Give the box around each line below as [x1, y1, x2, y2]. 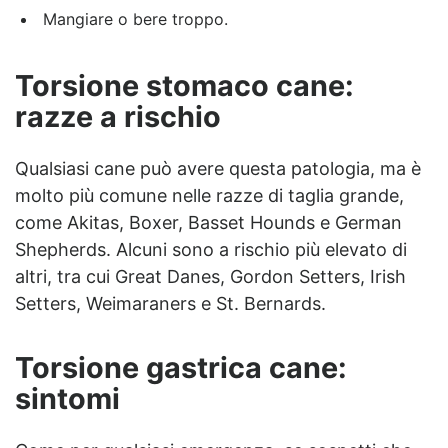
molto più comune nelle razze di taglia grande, [15, 185, 404, 207]
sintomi [15, 380, 120, 416]
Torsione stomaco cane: [15, 68, 354, 104]
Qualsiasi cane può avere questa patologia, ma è [15, 158, 421, 180]
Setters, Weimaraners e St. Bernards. [15, 293, 326, 315]
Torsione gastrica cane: [15, 349, 347, 385]
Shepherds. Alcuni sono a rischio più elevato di [15, 239, 407, 261]
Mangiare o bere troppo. [43, 8, 228, 29]
